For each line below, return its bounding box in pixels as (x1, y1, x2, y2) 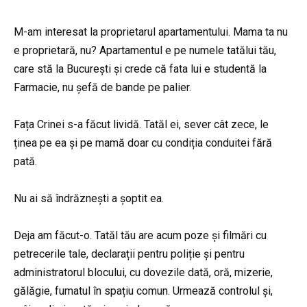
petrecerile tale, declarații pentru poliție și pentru (14, 247, 245, 261)
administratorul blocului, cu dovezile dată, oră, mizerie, (14, 266, 273, 280)
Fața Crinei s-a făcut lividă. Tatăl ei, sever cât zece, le (14, 117, 269, 131)
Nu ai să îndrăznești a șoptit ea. (14, 191, 164, 205)
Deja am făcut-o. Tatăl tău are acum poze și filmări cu (14, 229, 267, 243)
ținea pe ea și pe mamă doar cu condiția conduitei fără (14, 136, 272, 149)
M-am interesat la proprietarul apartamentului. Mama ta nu (14, 25, 288, 38)
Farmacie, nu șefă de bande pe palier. (14, 80, 191, 94)
